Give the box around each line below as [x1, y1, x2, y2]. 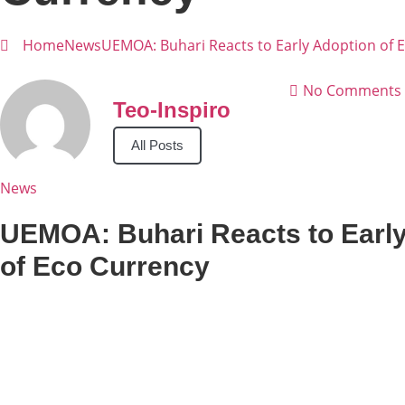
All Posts [131, 137, 184, 153]
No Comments [303, 80, 401, 100]
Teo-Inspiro [113, 98, 231, 122]
